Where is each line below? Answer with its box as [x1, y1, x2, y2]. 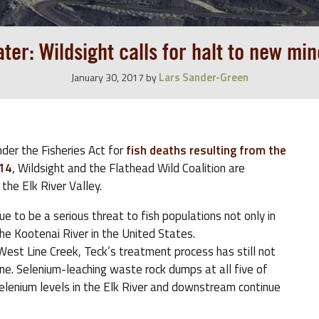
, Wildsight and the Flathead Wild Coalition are [12, 159, 245, 177]
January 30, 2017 [70, 70, 144, 85]
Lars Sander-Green [158, 69, 249, 85]
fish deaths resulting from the [126, 141, 286, 159]
